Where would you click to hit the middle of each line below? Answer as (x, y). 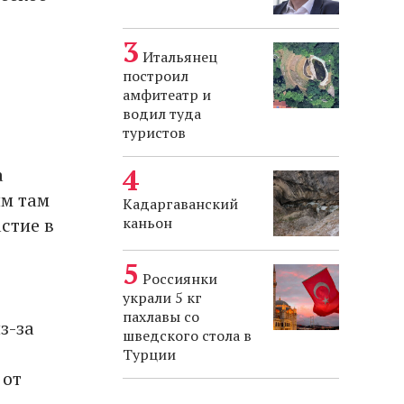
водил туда (162, 114)
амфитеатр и (167, 95)
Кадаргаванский (180, 204)
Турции (149, 355)
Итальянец (180, 57)
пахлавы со (161, 317)
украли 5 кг (162, 298)
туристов (154, 133)
